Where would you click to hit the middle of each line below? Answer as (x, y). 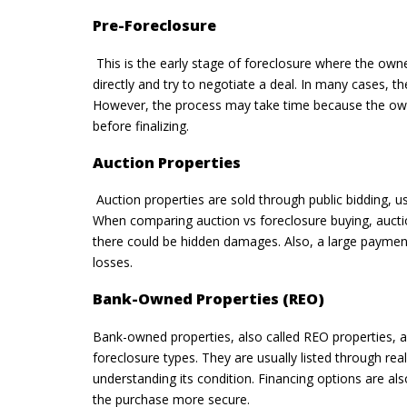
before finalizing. (141, 126)
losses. (113, 263)
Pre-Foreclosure (154, 26)
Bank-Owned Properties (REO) (208, 299)
